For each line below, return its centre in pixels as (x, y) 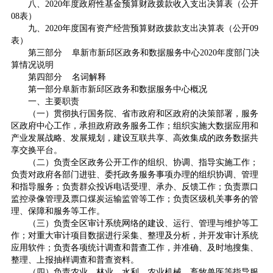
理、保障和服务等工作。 (58, 211)
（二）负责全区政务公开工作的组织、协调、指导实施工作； (143, 162)
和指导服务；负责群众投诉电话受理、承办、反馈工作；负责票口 (134, 187)
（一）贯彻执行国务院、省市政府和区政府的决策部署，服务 (143, 114)
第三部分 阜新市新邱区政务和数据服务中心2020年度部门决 (144, 53)
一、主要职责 (53, 101)
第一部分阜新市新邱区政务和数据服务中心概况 (117, 89)
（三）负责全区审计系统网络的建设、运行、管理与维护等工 (143, 223)
